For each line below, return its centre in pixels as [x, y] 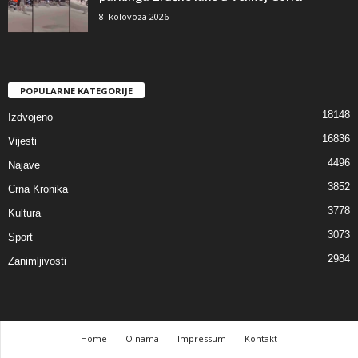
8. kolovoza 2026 [134, 16]
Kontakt [261, 338]
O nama [142, 338]
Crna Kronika [38, 189]
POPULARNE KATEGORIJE [76, 90]
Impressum [202, 338]
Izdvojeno [30, 117]
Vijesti [22, 141]
